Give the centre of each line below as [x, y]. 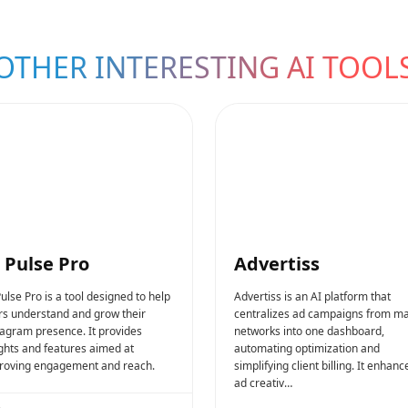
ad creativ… [263, 382]
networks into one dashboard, [309, 331]
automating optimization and [307, 348]
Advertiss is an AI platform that [312, 296]
